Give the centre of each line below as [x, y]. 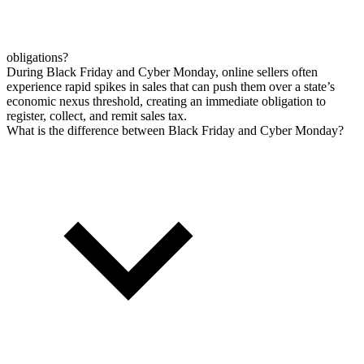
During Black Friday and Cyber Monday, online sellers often [162, 71]
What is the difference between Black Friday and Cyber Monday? [175, 130]
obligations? [37, 57]
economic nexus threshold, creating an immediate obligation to [166, 101]
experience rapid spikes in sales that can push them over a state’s [171, 86]
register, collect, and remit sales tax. [97, 115]
